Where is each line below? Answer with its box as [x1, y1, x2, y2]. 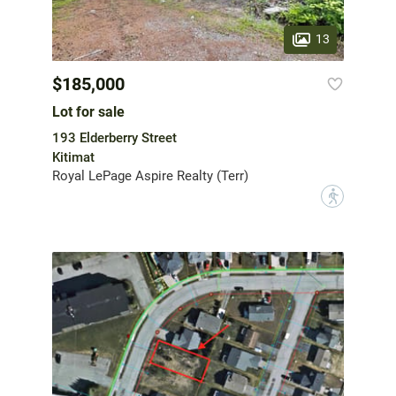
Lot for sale [52, 103, 125, 120]
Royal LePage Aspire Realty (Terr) [52, 167, 248, 184]
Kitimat [52, 148, 95, 165]
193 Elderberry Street [52, 129, 177, 146]
